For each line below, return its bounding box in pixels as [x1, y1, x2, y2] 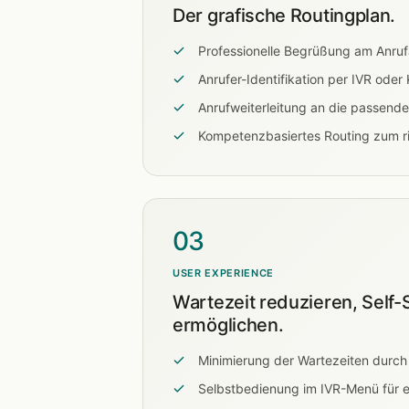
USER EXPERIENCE [173, 267, 274, 279]
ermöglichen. [173, 313, 284, 337]
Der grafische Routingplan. [173, 4, 396, 27]
